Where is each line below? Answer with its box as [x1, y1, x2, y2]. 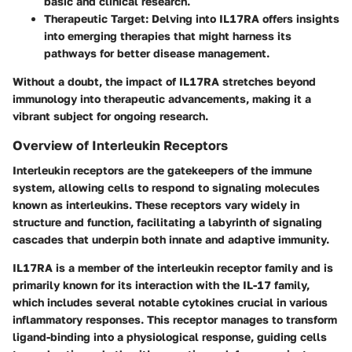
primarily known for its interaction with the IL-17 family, [13, 277, 310, 291]
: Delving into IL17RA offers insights [145, 11, 339, 25]
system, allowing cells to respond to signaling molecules [13, 180, 320, 194]
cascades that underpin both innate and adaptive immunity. [13, 232, 329, 246]
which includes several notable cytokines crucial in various [13, 295, 328, 309]
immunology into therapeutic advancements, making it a [13, 91, 311, 105]
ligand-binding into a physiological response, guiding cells [13, 329, 327, 343]
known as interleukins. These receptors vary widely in [13, 197, 299, 211]
